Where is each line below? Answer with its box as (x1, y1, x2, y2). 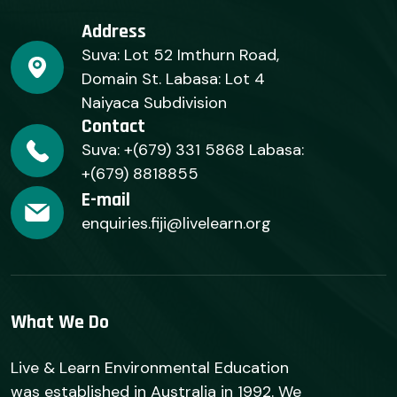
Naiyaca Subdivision (82, 91, 227, 113)
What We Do (11, 309, 109, 335)
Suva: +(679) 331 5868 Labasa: (82, 138, 304, 160)
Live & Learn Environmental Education (11, 356, 289, 378)
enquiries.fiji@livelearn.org (82, 213, 271, 235)
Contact (82, 113, 145, 139)
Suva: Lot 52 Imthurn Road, (82, 43, 279, 66)
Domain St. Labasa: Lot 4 (82, 67, 265, 90)
